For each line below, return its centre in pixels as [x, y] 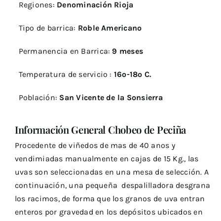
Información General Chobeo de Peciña [100, 129]
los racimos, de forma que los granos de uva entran [110, 198]
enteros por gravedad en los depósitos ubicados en [109, 212]
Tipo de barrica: [48, 28]
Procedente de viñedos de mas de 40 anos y [95, 145]
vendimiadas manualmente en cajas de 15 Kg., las [107, 158]
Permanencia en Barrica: [64, 51]
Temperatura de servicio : [66, 74]
